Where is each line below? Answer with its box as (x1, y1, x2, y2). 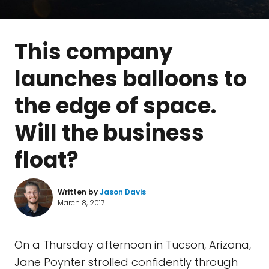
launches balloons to (14, 64, 247, 94)
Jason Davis (100, 187, 146, 197)
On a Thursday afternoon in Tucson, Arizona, (14, 237, 251, 252)
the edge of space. (14, 91, 216, 121)
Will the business (14, 118, 204, 148)
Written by (58, 187, 100, 197)
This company (14, 37, 173, 67)
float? (14, 145, 79, 175)
